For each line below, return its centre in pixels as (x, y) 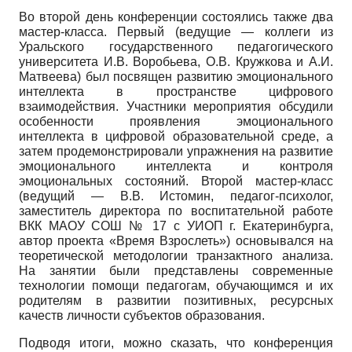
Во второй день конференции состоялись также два (176, 16)
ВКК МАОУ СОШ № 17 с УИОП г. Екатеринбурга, (176, 225)
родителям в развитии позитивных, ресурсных (176, 300)
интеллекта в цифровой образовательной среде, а (176, 136)
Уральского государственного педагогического (176, 46)
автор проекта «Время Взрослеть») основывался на (176, 240)
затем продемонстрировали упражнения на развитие (176, 151)
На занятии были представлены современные (176, 270)
